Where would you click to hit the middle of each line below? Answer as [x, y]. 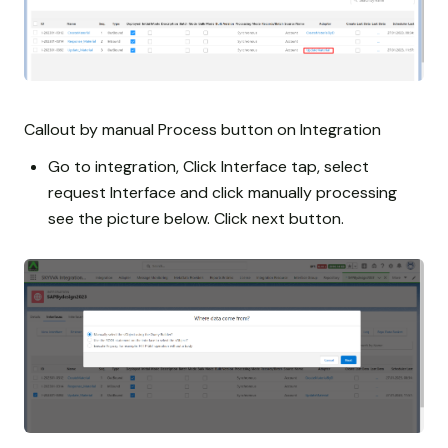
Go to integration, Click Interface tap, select [208, 166]
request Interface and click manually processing [222, 192]
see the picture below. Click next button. [196, 218]
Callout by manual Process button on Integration [202, 129]
